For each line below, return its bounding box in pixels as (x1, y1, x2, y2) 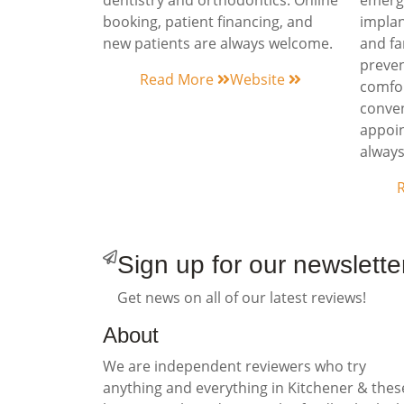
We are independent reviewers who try (103, 356, 366, 376)
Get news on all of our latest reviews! (117, 288, 366, 308)
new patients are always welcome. (103, 33, 333, 53)
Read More (140, 69, 217, 89)
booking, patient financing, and (103, 12, 313, 32)
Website (230, 69, 289, 89)
